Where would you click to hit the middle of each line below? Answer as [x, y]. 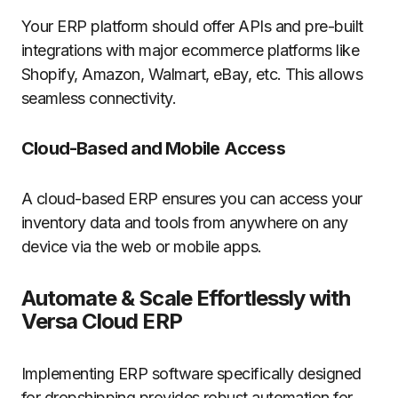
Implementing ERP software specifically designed [191, 374]
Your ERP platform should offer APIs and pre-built [192, 26]
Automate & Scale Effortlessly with [186, 298]
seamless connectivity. [99, 98]
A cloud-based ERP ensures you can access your [192, 199]
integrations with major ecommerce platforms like [191, 50]
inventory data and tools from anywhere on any [185, 223]
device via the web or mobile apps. [142, 247]
